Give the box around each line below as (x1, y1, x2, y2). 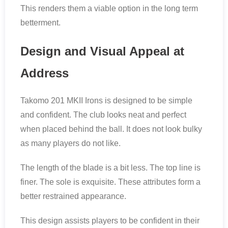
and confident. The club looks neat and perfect (20, 110, 186, 120)
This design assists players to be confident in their (20, 216, 199, 225)
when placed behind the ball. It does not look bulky (20, 125, 202, 134)
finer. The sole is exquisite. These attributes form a (20, 178, 201, 187)
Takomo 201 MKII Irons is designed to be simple (20, 96, 192, 105)
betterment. (20, 18, 61, 27)
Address (20, 66, 69, 80)
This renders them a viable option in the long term (20, 4, 198, 13)
